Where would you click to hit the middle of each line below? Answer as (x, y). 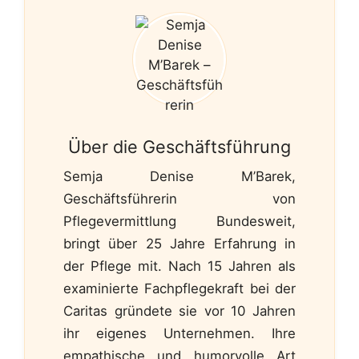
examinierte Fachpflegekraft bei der (179, 288)
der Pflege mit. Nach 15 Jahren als (179, 266)
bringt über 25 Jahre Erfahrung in (179, 243)
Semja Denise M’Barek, (179, 176)
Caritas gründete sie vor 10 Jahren (179, 311)
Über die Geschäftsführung (179, 147)
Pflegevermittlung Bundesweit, (179, 221)
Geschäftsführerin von (179, 198)
